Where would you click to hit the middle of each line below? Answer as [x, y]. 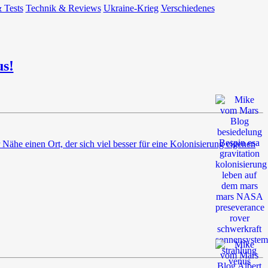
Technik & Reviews [63, 8]
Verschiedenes [188, 8]
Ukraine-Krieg [131, 8]
